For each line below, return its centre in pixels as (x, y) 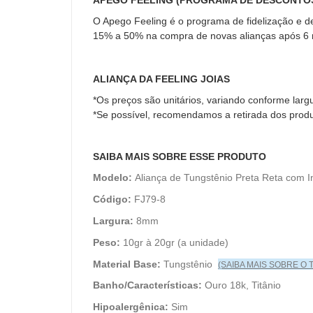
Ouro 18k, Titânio (241, 285)
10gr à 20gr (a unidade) (174, 243)
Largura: (113, 221)
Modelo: (112, 178)
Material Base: (127, 264)
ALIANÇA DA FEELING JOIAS (161, 79)
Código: (112, 199)
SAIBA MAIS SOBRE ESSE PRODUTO (180, 157)
